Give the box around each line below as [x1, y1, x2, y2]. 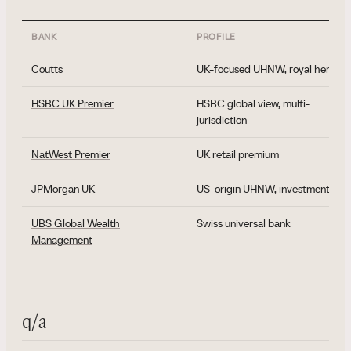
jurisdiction [197, 113, 247, 127]
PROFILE [197, 31, 237, 42]
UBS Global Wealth [31, 216, 120, 230]
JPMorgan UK [31, 182, 95, 196]
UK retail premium [197, 147, 279, 161]
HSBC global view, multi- [197, 96, 310, 110]
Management [31, 233, 92, 247]
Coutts [31, 62, 63, 76]
